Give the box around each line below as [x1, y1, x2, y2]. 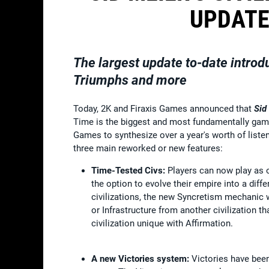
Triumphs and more [73, 72, 187, 88]
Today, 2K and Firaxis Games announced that [73, 103, 254, 114]
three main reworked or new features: [73, 142, 225, 154]
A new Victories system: [91, 253, 189, 264]
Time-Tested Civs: [91, 165, 165, 176]
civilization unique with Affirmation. [91, 217, 233, 229]
